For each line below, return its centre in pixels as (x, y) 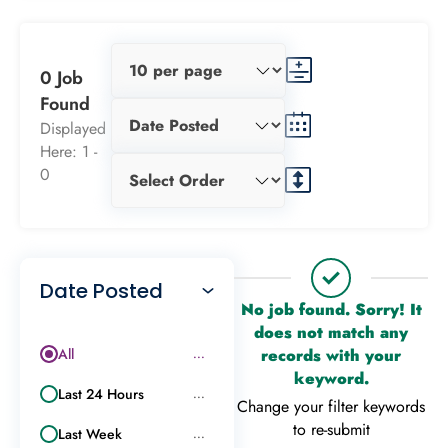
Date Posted (101, 290)
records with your (331, 355)
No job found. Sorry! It (331, 309)
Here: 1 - (68, 151)
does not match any (331, 332)
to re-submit (331, 429)
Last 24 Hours (101, 393)
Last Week (90, 433)
